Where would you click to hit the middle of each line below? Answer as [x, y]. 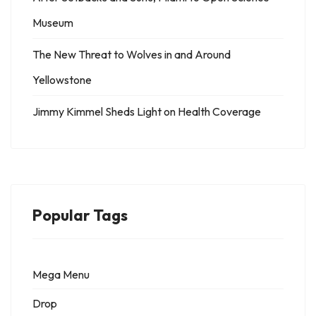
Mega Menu [61, 275]
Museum [53, 23]
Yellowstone [62, 80]
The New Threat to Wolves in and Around [132, 55]
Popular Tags [80, 215]
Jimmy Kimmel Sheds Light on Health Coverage [147, 112]
